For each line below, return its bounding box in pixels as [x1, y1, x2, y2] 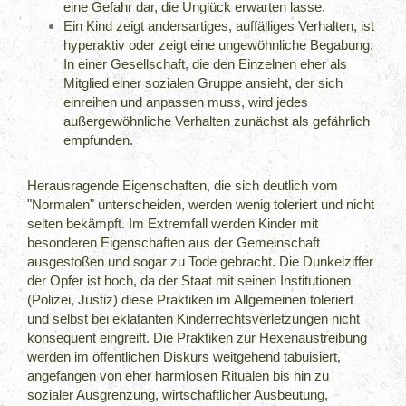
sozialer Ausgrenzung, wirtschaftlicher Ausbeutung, [27, 386, 329, 402]
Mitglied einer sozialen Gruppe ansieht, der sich [63, 75, 343, 92]
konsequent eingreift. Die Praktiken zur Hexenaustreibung [27, 329, 368, 345]
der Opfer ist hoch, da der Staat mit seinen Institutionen [27, 272, 352, 288]
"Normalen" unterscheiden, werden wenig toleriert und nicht [27, 196, 375, 212]
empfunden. [63, 132, 134, 149]
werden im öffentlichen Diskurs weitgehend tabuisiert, [27, 348, 342, 364]
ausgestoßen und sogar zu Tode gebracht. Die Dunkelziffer [27, 253, 374, 269]
